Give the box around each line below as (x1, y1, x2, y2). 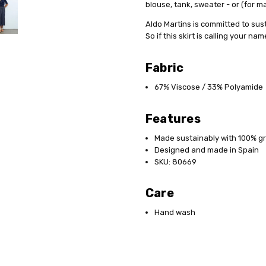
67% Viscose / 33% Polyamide (154, 82, 263, 91)
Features (145, 111, 201, 126)
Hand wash (154, 208, 195, 217)
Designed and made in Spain (154, 145, 259, 154)
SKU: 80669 (154, 157, 197, 166)
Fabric (145, 60, 184, 75)
